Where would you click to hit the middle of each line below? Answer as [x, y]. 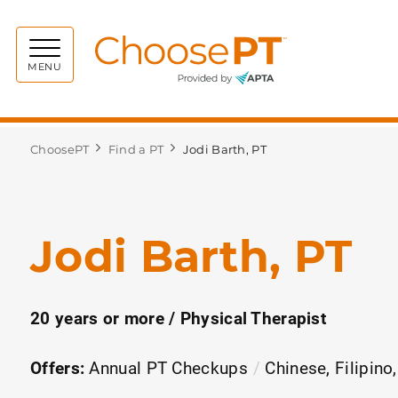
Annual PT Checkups [168, 367]
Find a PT [136, 149]
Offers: [58, 367]
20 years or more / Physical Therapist [179, 317]
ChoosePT [60, 149]
